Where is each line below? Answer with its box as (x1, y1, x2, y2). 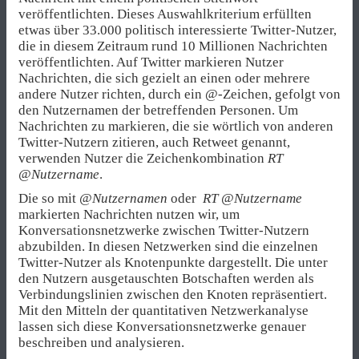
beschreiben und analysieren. (18, 334, 184, 350)
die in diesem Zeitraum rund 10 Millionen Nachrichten (18, 38, 328, 54)
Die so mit (18, 190, 79, 206)
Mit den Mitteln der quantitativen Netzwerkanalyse (18, 302, 309, 318)
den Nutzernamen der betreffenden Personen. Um (18, 102, 298, 118)
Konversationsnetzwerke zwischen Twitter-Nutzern (18, 222, 309, 238)
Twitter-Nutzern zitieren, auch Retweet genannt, (18, 134, 290, 150)
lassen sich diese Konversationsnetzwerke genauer (18, 318, 306, 334)
